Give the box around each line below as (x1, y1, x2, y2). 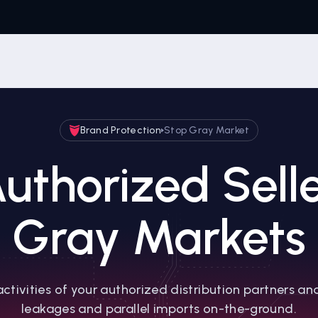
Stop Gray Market (164, 124, 250, 136)
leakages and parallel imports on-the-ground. (21, 301, 297, 317)
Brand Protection (79, 124, 161, 136)
